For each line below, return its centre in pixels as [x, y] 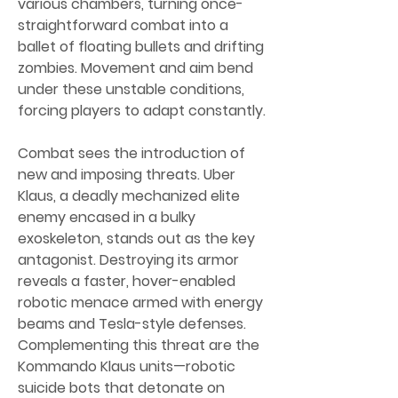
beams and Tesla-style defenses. [132, 324]
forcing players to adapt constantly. [142, 111]
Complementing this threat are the [139, 345]
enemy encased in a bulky [107, 217]
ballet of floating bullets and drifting [141, 47]
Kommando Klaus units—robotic [127, 366]
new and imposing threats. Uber [127, 175]
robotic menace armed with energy [140, 302]
